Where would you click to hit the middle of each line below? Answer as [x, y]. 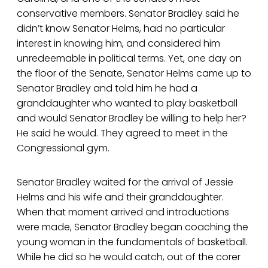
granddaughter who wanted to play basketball [127, 103]
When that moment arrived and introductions [123, 212]
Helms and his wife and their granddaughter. [120, 197]
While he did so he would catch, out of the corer [129, 257]
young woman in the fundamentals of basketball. [132, 242]
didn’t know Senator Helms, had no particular [121, 29]
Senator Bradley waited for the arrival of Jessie [125, 182]
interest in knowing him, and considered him [118, 44]
